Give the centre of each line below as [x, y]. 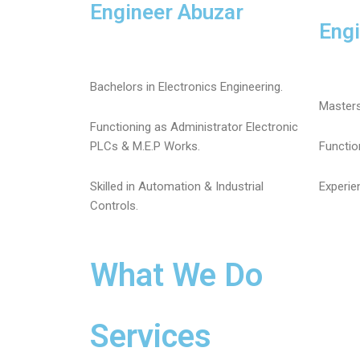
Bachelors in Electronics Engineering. [186, 86]
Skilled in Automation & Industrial [177, 187]
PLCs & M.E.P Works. [145, 146]
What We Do [176, 275]
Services [151, 336]
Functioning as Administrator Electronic [194, 127]
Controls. [114, 206]
